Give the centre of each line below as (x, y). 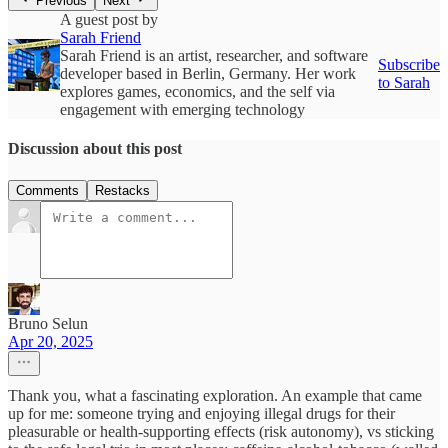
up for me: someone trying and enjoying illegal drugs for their (201, 413)
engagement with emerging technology (182, 110)
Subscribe (409, 65)
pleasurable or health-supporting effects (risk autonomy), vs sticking (221, 431)
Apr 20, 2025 (50, 341)
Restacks (122, 190)
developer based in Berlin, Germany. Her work (208, 74)
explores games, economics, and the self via (197, 92)
